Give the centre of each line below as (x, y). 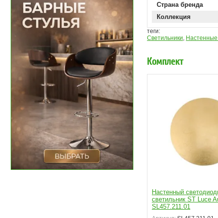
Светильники (165, 38)
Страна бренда (180, 5)
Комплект (165, 61)
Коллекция (174, 17)
